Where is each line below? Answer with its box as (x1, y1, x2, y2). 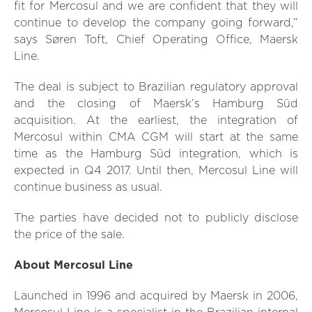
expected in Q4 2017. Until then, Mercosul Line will (14, 165, 298, 177)
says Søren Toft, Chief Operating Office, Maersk (14, 34, 298, 46)
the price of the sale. (14, 229, 125, 241)
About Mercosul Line (14, 260, 133, 272)
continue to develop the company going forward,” (14, 17, 298, 29)
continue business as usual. (14, 182, 162, 194)
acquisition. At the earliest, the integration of (14, 115, 298, 127)
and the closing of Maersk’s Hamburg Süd (14, 98, 298, 110)
